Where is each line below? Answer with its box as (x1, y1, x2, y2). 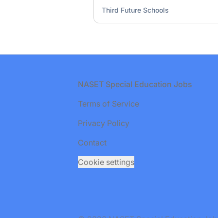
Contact (78, 138, 107, 147)
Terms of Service (78, 99, 139, 109)
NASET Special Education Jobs (78, 79, 192, 89)
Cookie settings (78, 157, 134, 167)
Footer (15, 79, 38, 89)
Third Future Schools (102, 6, 169, 14)
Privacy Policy (78, 118, 129, 128)
